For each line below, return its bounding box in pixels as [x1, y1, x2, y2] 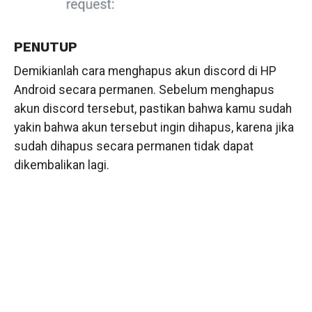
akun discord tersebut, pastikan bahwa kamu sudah [13, 102, 292, 116]
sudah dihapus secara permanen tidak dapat [13, 139, 253, 154]
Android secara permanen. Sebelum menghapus [13, 83, 274, 97]
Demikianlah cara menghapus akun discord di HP [13, 64, 276, 79]
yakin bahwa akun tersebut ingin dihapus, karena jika [13, 120, 294, 135]
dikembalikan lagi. [13, 158, 109, 173]
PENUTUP [13, 39, 77, 56]
